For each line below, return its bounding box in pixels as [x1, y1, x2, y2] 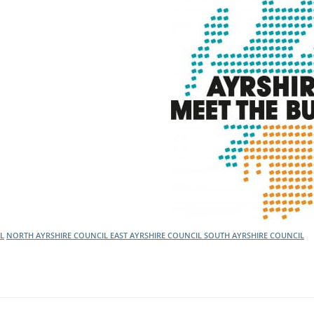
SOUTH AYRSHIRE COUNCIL [204, 230, 304, 240]
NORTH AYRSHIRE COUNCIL [6, 230, 110, 240]
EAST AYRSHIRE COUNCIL [110, 230, 204, 240]
